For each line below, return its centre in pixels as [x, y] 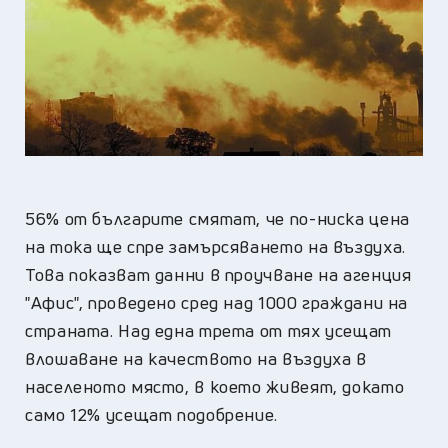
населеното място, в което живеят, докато [215, 386]
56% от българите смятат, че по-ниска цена [217, 218]
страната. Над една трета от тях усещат [208, 330]
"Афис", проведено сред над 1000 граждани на [217, 302]
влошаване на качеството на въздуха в [196, 358]
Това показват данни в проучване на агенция [218, 274]
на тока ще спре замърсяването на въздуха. [215, 246]
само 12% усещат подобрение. [152, 414]
